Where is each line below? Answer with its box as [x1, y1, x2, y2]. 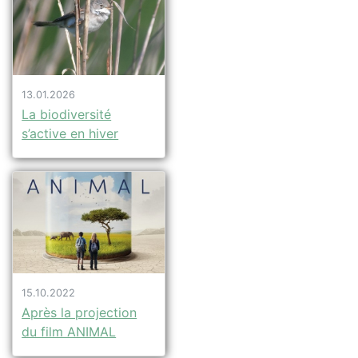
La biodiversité [22, 106, 112, 123]
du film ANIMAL [22, 324, 117, 340]
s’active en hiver [22, 125, 119, 142]
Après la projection [22, 304, 137, 321]
